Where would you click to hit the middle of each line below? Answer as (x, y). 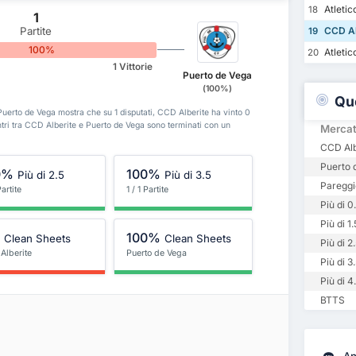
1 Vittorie (132, 67)
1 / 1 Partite (147, 190)
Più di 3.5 (188, 174)
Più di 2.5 (41, 174)
